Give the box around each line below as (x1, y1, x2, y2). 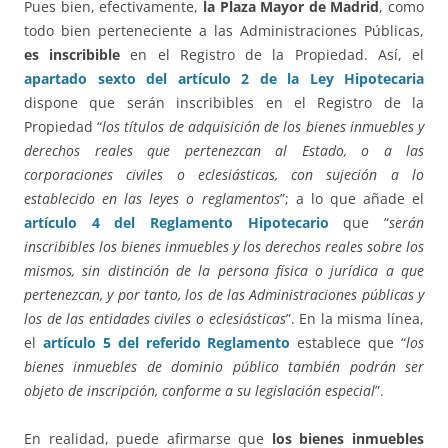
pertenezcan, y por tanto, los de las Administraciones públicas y (24, 285, 424, 305)
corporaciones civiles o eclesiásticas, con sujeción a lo (24, 165, 424, 185)
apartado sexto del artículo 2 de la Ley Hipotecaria (24, 69, 424, 89)
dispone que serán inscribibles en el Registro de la (24, 93, 424, 113)
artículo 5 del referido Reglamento (42, 333, 291, 353)
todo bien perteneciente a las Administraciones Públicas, (24, 21, 424, 41)
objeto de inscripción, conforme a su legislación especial (24, 381, 375, 401)
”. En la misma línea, (285, 309, 425, 329)
